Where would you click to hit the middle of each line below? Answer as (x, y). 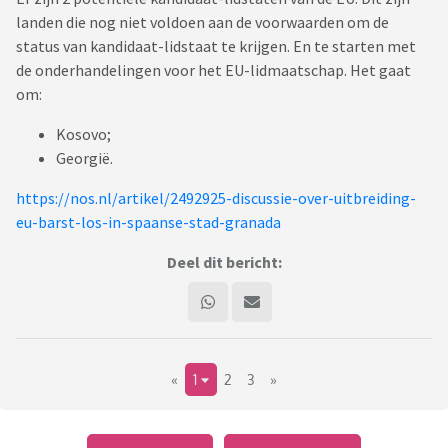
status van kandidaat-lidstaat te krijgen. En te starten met (216, 46)
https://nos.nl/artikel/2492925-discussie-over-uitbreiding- (216, 198)
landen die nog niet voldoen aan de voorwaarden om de (202, 22)
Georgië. (84, 158)
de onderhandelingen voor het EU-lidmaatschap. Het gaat (213, 70)
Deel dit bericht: (224, 262)
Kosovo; (83, 134)
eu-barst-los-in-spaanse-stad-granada (148, 222)
